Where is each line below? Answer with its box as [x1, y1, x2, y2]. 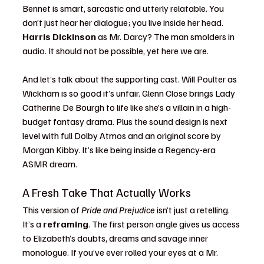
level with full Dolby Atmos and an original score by [22, 130, 223, 141]
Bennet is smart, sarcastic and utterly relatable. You [22, 2, 226, 14]
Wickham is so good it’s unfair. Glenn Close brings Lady [22, 87, 237, 99]
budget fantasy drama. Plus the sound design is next [22, 115, 229, 127]
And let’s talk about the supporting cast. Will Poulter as [22, 73, 239, 85]
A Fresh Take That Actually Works [22, 184, 191, 200]
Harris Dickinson [22, 31, 96, 42]
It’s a [22, 218, 43, 230]
